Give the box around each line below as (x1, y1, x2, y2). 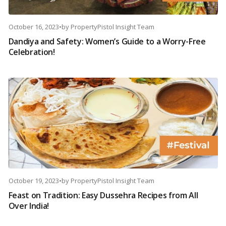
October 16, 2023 (8, 22, 59, 32)
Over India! (8, 200, 49, 212)
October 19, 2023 (8, 176, 59, 186)
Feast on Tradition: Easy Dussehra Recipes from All (8, 190, 198, 201)
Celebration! (8, 46, 55, 58)
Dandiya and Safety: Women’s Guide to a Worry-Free (8, 36, 206, 47)
